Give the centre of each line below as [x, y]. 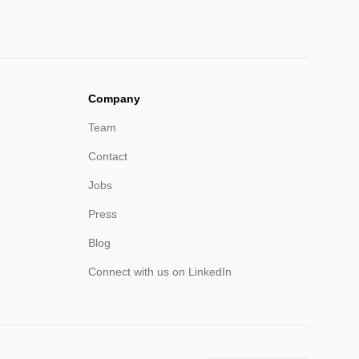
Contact [108, 156]
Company [114, 99]
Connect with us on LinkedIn [160, 272]
